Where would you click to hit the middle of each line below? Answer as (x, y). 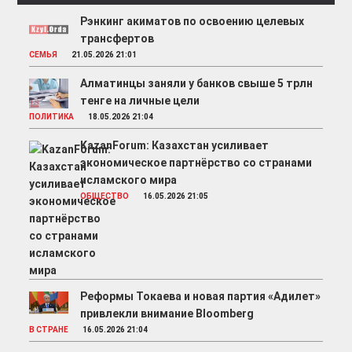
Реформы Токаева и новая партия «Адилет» (201, 297)
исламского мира (129, 180)
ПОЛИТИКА (52, 117)
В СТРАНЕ (49, 330)
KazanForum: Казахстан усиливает (175, 146)
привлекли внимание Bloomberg (167, 314)
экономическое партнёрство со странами (196, 163)
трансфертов (117, 39)
